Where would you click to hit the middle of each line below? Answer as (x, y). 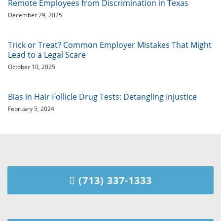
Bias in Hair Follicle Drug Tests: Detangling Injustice (102, 97)
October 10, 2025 (32, 67)
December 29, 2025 (35, 15)
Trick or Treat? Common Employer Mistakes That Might (110, 45)
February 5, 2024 (31, 109)
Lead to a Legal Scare (47, 55)
